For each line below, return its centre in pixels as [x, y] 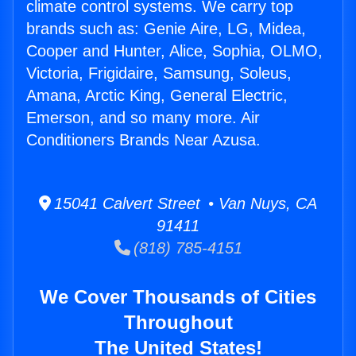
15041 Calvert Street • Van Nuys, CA [184, 204]
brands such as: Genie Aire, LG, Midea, [166, 29]
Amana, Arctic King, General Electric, [157, 96]
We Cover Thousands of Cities [178, 297]
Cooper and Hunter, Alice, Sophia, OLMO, [174, 51]
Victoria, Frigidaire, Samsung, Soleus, [159, 74]
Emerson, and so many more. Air [143, 118]
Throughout [178, 323]
